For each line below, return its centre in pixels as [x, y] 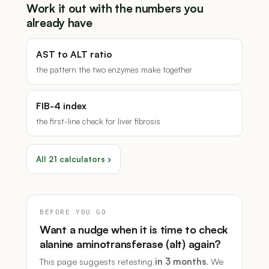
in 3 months [180, 261]
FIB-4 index [61, 106]
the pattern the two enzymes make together [114, 70]
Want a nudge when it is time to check [134, 230]
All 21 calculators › [74, 159]
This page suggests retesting [97, 261]
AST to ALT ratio [74, 54]
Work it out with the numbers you [115, 9]
